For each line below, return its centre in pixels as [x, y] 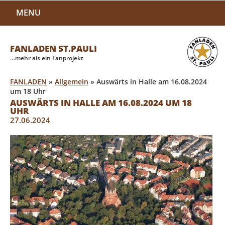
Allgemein [72, 82]
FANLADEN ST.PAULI [53, 48]
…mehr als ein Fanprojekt [47, 58]
